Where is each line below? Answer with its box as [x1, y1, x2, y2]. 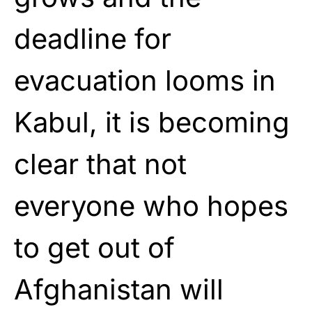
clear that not [14, 146, 187, 181]
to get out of [14, 230, 175, 265]
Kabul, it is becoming [14, 104, 290, 139]
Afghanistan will [14, 272, 224, 306]
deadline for [14, 21, 171, 56]
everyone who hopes [14, 188, 288, 223]
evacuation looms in [14, 63, 276, 97]
